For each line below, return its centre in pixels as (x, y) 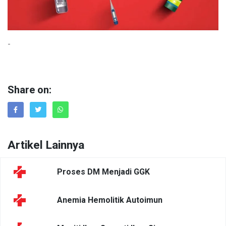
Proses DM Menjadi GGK (103, 172)
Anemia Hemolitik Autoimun (110, 200)
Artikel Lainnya (46, 145)
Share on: (30, 91)
